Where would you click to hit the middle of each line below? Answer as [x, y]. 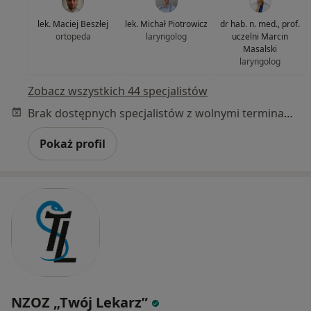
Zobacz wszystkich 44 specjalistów [118, 91]
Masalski [260, 49]
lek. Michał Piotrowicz [167, 24]
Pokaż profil [73, 143]
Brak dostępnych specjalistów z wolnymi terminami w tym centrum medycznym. [288, 113]
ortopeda [73, 36]
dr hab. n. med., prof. [260, 24]
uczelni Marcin [260, 36]
